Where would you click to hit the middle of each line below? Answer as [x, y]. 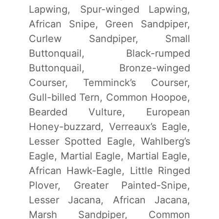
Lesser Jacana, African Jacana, [109, 200]
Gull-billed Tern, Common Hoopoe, [109, 97]
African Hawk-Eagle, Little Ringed [109, 170]
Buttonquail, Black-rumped [109, 53]
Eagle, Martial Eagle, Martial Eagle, [109, 156]
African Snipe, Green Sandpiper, [109, 24]
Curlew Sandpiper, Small [109, 38]
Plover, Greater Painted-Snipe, [109, 185]
